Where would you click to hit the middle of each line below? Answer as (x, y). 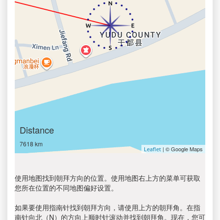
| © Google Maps (182, 149)
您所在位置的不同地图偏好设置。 (66, 188)
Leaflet (152, 149)
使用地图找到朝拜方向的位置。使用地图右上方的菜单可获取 (108, 178)
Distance (37, 130)
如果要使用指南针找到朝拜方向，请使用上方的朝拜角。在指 (108, 207)
